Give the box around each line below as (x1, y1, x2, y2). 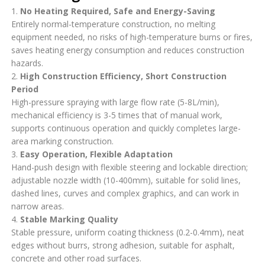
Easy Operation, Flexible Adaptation (20, 148, 173, 160)
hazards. (11, 57, 44, 69)
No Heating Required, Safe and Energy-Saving (20, 5, 216, 17)
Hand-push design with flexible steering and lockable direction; (11, 161, 248, 173)
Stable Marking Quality (20, 213, 119, 225)
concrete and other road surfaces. (11, 252, 142, 264)
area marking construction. (11, 135, 114, 147)
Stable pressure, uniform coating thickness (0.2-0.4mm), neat (11, 226, 245, 238)
